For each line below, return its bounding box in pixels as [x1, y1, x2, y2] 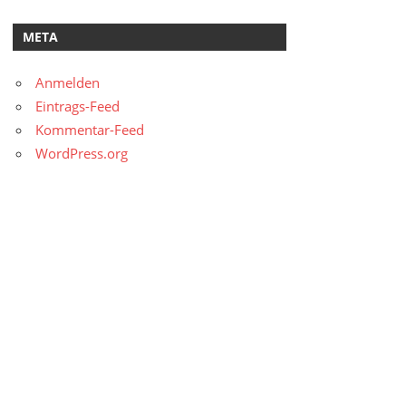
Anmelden [35, 73, 101, 92]
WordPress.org [35, 144, 129, 163]
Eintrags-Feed [35, 97, 121, 116]
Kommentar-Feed [35, 121, 145, 140]
